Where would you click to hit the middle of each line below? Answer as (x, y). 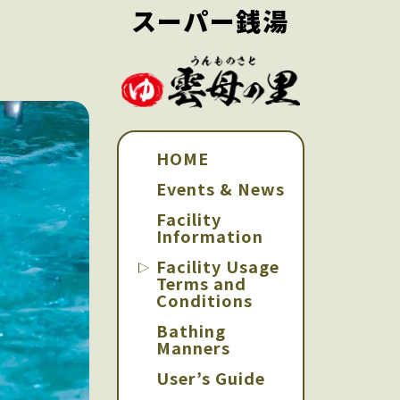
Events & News (221, 188)
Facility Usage (218, 266)
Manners (194, 347)
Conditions (205, 300)
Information (210, 236)
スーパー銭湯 (211, 21)
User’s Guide (211, 378)
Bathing (192, 330)
